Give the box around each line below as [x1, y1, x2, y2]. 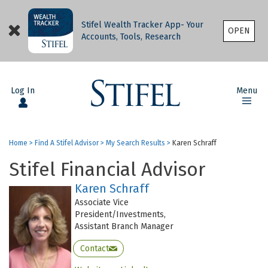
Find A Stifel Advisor [35, 139, 99, 147]
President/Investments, [75, 209, 166, 220]
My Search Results [106, 139, 165, 147]
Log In [11, 86, 35, 96]
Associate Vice [75, 197, 129, 208]
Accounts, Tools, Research [81, 31, 181, 42]
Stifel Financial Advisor [9, 158, 206, 181]
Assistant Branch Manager [75, 221, 173, 232]
